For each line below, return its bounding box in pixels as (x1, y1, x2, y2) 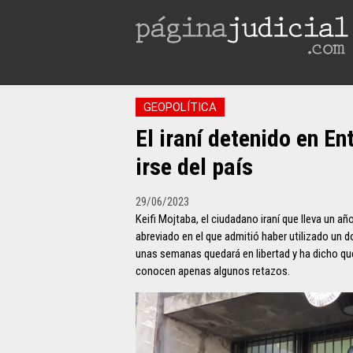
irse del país (136, 153, 253, 180)
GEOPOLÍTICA (143, 100, 217, 114)
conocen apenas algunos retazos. (136, 264, 290, 278)
